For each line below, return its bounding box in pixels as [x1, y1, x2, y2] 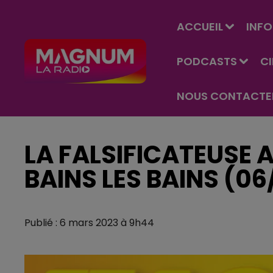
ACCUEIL [177, 19, 223, 34]
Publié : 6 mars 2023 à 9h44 [24, 216, 154, 230]
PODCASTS [177, 54, 237, 69]
